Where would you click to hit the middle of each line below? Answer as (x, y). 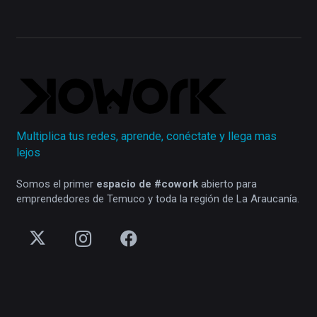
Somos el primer (56, 184)
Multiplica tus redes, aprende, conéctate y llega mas (146, 137)
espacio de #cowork (147, 184)
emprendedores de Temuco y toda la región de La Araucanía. (157, 198)
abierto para (227, 184)
